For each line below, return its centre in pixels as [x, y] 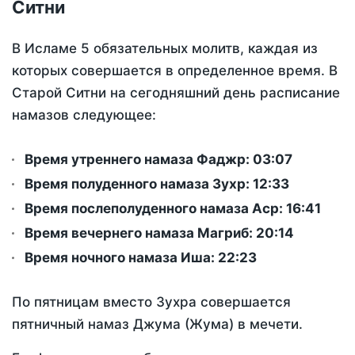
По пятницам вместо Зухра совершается [151, 302]
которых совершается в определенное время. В [175, 71]
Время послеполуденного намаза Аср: [155, 209]
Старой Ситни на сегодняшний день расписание [176, 93]
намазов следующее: [84, 115]
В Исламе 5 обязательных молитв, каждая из [165, 49]
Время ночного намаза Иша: [121, 258]
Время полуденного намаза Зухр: [139, 184]
